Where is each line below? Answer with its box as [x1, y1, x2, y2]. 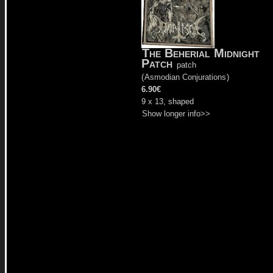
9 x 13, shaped [141, 97, 194, 106]
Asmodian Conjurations [144, 73, 226, 82]
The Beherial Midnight [142, 46, 260, 60]
